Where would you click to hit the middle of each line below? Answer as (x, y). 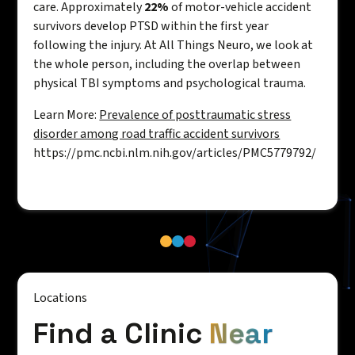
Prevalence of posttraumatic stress (195, 115)
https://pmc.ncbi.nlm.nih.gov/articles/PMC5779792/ (175, 153)
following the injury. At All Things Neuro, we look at (174, 46)
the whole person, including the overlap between (167, 65)
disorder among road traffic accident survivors (157, 134)
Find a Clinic (122, 334)
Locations (61, 298)
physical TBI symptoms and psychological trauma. (170, 84)
